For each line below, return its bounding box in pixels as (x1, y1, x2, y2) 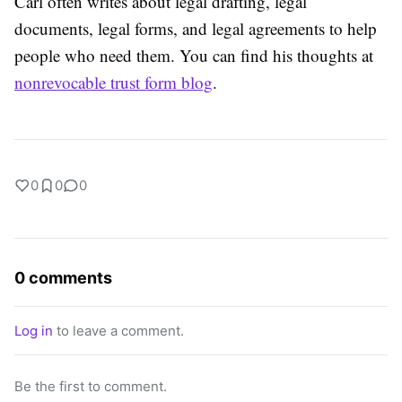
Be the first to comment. (14, 378, 167, 396)
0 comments (14, 268, 112, 288)
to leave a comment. (53, 322, 184, 340)
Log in (14, 322, 53, 340)
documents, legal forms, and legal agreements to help (14, 17, 377, 40)
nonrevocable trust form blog (14, 71, 213, 94)
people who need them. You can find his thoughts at (14, 44, 373, 67)
